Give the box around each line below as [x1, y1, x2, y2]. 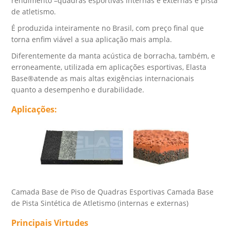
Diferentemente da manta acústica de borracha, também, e [11, 50, 216, 61]
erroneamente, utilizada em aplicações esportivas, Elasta [11, 62, 207, 72]
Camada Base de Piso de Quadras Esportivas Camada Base [11, 187, 214, 197]
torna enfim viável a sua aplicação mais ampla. [11, 34, 172, 44]
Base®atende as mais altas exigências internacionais [11, 73, 195, 83]
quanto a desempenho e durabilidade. [11, 84, 145, 94]
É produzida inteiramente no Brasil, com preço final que [11, 23, 204, 33]
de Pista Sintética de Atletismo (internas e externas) [11, 198, 189, 208]
